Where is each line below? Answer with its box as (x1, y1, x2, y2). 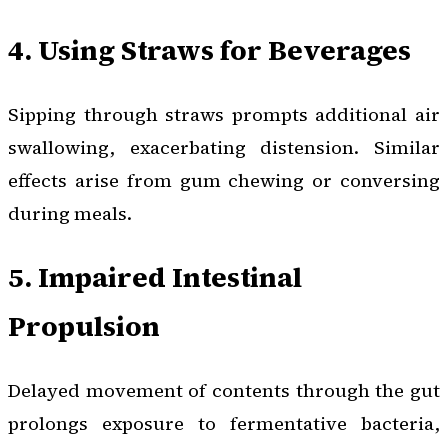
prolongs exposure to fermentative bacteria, (8, 410, 440, 436)
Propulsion (8, 306, 160, 345)
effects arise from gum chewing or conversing (8, 167, 440, 193)
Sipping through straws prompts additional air (8, 101, 440, 127)
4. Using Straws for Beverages (8, 30, 411, 69)
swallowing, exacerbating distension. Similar (8, 134, 440, 160)
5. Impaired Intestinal (8, 257, 302, 296)
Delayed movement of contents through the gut (8, 377, 440, 403)
